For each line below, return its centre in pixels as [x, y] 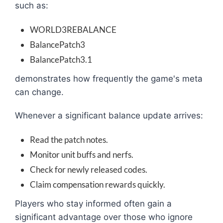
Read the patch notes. [69, 140]
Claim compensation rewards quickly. [98, 185]
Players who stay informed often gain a [93, 204]
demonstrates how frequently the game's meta [109, 79]
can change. [39, 92]
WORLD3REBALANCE [73, 30]
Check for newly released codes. [89, 170]
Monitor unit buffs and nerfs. [82, 155]
